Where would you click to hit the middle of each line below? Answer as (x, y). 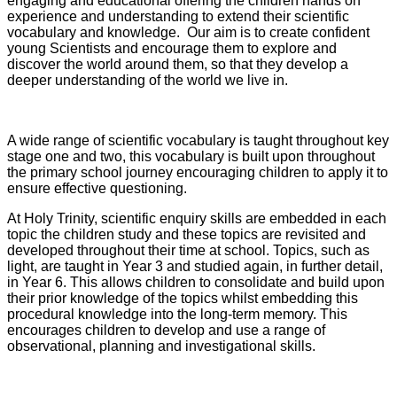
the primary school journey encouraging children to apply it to (198, 173)
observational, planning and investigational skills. (161, 346)
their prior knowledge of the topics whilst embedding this (183, 299)
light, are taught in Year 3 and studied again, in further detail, (195, 267)
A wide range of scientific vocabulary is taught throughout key (198, 141)
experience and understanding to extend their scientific (178, 17)
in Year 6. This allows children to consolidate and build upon (196, 283)
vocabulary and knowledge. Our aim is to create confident (188, 33)
